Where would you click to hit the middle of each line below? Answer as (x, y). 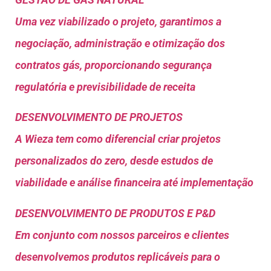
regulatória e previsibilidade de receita (105, 87)
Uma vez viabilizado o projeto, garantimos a (118, 21)
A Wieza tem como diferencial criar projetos (118, 139)
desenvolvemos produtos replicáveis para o (118, 256)
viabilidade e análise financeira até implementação (134, 183)
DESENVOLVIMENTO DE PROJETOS (99, 117)
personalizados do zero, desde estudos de (114, 161)
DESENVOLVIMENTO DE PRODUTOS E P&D (115, 213)
